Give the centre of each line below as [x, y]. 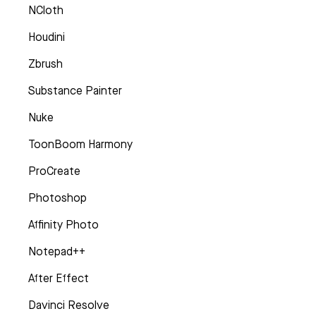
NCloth [46, 10]
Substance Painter [75, 90]
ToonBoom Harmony [80, 144]
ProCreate [54, 171]
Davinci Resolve [69, 305]
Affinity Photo [63, 224]
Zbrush [45, 63]
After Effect [59, 278]
